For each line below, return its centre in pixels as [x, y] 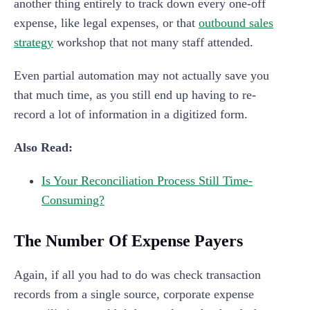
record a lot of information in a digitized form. [131, 115]
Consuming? [73, 200]
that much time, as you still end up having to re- [135, 95]
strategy [34, 43]
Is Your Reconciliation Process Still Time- [147, 181]
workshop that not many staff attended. [153, 43]
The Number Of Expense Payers [128, 241]
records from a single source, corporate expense [134, 294]
